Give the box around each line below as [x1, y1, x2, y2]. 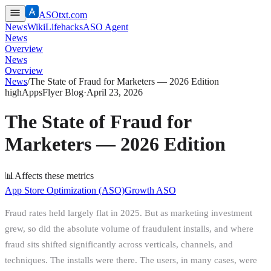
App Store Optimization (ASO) [5, 184, 125, 195]
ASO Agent [83, 22, 128, 32]
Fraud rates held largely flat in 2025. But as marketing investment [5, 207, 252, 218]
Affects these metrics [15, 170, 94, 181]
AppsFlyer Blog [22, 87, 83, 97]
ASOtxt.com [39, 10, 87, 20]
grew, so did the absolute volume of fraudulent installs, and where [5, 223, 253, 233]
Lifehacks [45, 22, 83, 32]
